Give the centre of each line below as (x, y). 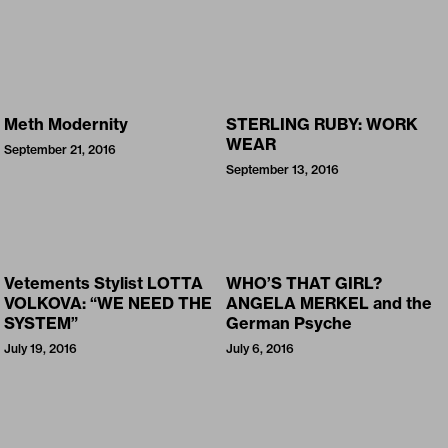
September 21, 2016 (60, 150)
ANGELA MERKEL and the (329, 303)
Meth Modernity (66, 124)
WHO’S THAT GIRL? (304, 283)
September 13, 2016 (282, 170)
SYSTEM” (41, 323)
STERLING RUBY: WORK (322, 124)
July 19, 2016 (40, 349)
